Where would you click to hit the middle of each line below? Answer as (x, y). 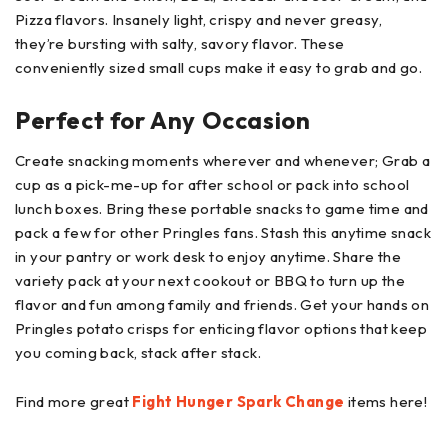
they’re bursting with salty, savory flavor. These (180, 43)
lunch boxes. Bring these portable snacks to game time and (222, 208)
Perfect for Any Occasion (163, 119)
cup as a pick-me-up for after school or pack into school (212, 184)
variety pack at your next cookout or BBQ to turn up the (210, 280)
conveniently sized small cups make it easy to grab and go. (220, 67)
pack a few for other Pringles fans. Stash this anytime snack (223, 232)
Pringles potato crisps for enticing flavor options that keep (221, 328)
